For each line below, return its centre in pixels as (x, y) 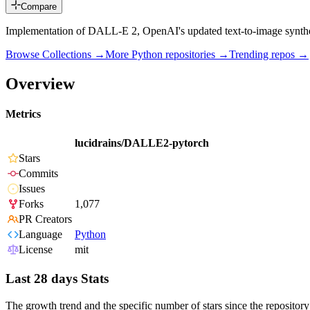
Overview (40, 83)
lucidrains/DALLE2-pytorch (142, 143)
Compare (39, 7)
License (36, 250)
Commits (38, 174)
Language (40, 235)
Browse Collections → (55, 55)
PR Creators (45, 219)
